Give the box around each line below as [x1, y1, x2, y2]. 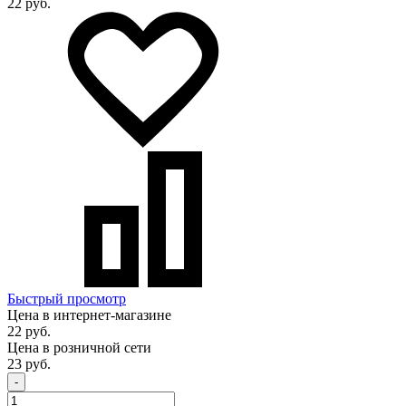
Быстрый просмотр [7, 291, 126, 307]
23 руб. [7, 356, 51, 372]
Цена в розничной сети [7, 340, 151, 356]
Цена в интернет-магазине [7, 307, 171, 324]
